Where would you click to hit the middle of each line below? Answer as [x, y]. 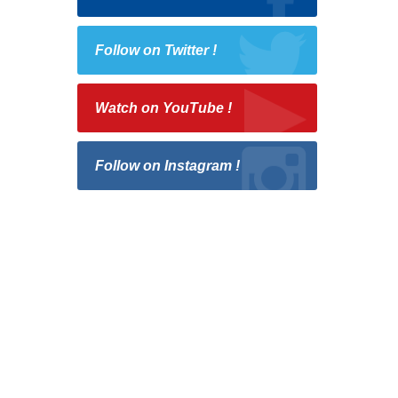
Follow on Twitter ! [156, 50]
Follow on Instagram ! [167, 166]
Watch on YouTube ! [163, 108]
